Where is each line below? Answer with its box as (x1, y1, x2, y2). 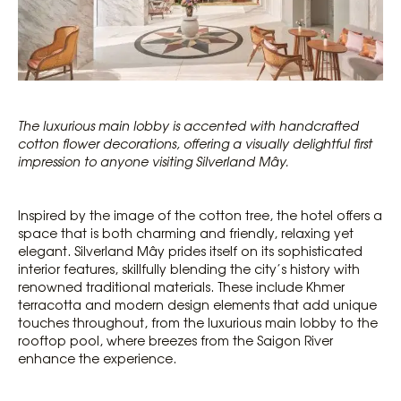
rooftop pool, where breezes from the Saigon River (18, 330, 333, 349)
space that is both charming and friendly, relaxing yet (18, 223, 354, 242)
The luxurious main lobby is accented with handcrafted (18, 115, 359, 134)
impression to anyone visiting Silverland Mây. (18, 151, 289, 170)
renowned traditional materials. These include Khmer (18, 277, 345, 295)
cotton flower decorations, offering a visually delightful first (18, 133, 372, 152)
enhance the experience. (18, 348, 176, 367)
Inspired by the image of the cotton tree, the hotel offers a (18, 205, 382, 224)
